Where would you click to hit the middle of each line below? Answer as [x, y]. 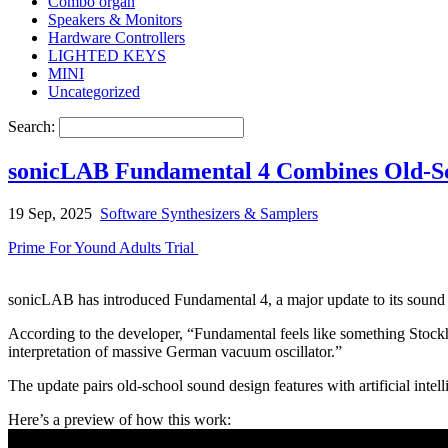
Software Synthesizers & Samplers [209, 213]
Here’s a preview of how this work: [119, 419]
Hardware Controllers [116, 37]
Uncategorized [94, 91]
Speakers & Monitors [115, 19]
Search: [33, 126]
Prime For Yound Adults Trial [103, 247]
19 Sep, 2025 [50, 213]
